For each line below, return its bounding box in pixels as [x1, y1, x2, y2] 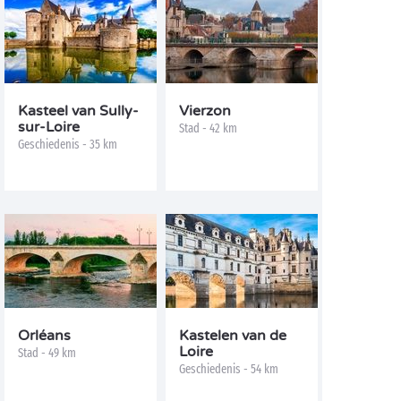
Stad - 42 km [179, 121, 237, 136]
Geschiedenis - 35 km [18, 137, 117, 152]
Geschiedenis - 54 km [179, 362, 278, 377]
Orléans [18, 327, 71, 345]
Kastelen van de [179, 327, 286, 345]
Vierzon [179, 102, 231, 120]
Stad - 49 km [18, 346, 76, 361]
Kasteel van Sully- [18, 102, 139, 120]
